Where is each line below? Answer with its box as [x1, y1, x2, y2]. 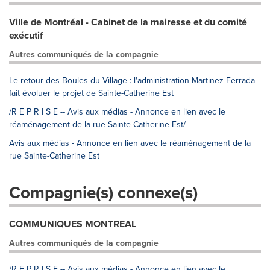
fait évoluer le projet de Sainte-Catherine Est [9, 87, 174, 99]
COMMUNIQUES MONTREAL [9, 217, 136, 231]
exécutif [9, 28, 43, 42]
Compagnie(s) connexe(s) [9, 180, 198, 204]
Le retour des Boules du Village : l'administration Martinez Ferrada [9, 74, 255, 86]
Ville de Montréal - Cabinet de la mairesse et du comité [9, 15, 247, 29]
